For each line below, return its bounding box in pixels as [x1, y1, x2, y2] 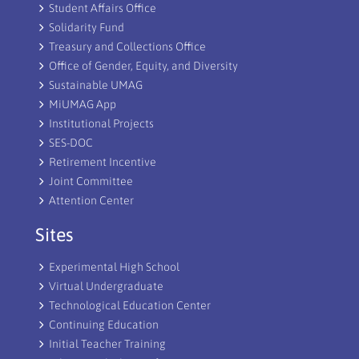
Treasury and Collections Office [49, 39, 206, 53]
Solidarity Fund [49, 20, 124, 34]
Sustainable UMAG [49, 78, 143, 91]
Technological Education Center [49, 298, 211, 312]
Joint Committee [49, 174, 133, 188]
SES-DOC [49, 135, 93, 149]
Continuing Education [49, 317, 159, 331]
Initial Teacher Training [49, 337, 166, 350]
